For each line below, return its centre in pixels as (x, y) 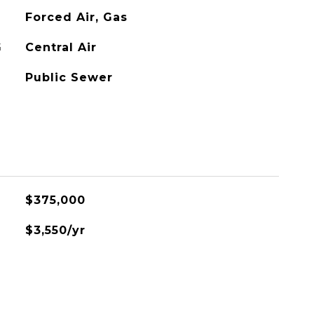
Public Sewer (69, 77)
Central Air (61, 47)
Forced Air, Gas (76, 17)
